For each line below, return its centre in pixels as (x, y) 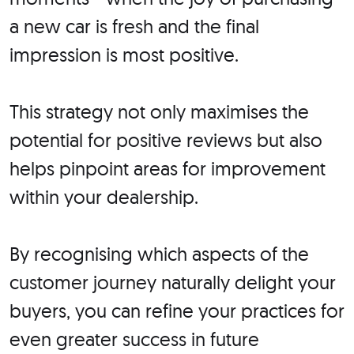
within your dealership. (104, 197)
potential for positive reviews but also (166, 140)
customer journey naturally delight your (173, 282)
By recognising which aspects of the (159, 254)
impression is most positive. (124, 55)
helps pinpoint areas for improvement (168, 169)
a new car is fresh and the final (134, 26)
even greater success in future (134, 339)
